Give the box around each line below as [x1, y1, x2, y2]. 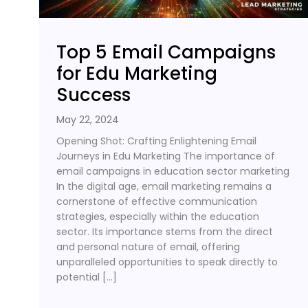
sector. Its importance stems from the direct [56, 224, 273, 239]
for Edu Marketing [56, 60, 217, 86]
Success [56, 82, 131, 107]
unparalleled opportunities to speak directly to [56, 254, 278, 269]
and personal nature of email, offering [56, 239, 240, 254]
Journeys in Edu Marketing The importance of [56, 148, 275, 163]
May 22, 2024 [56, 112, 119, 126]
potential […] [56, 269, 117, 284]
